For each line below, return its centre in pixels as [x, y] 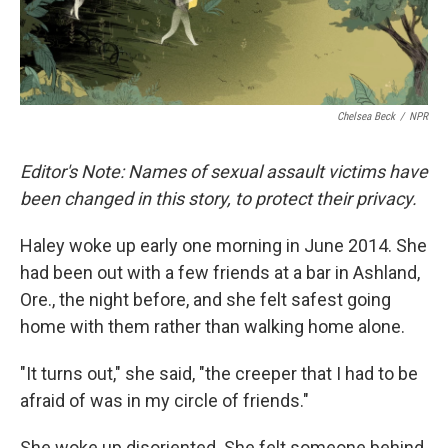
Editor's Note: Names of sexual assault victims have [224, 172]
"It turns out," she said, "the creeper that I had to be [219, 374]
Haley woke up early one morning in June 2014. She [223, 246]
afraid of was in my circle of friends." [164, 401]
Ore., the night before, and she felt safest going [205, 300]
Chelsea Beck [366, 117]
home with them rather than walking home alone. [212, 327]
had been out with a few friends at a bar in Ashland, [220, 273]
